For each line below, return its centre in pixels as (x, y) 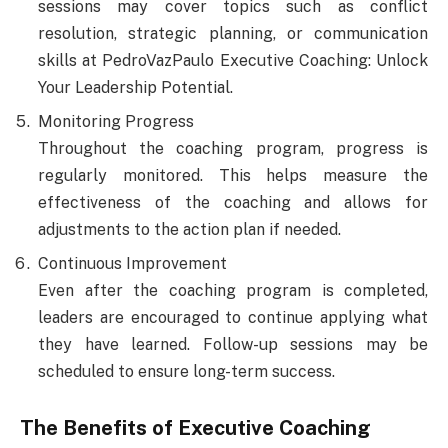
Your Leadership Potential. (135, 87)
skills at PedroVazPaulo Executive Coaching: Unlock (233, 60)
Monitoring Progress (116, 121)
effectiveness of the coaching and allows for (233, 202)
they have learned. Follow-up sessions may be (233, 344)
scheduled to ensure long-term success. (186, 371)
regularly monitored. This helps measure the (233, 175)
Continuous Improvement (132, 263)
